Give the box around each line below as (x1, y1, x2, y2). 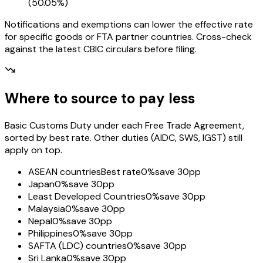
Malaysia (28, 203, 65, 215)
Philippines (28, 227, 73, 240)
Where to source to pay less (5, 89, 195, 108)
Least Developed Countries (28, 190, 146, 203)
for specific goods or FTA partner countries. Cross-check (5, 30, 252, 43)
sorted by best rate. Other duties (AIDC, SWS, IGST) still (5, 131, 242, 144)
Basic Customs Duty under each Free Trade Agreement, (5, 119, 244, 132)
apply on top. (5, 144, 62, 157)
